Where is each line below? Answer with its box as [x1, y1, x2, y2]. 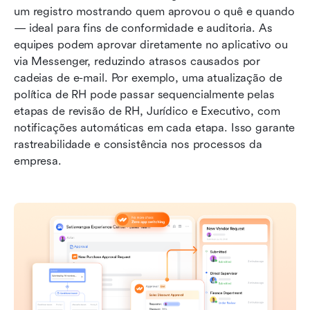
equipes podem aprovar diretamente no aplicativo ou [14, 37, 288, 51]
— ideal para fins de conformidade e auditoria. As [14, 21, 273, 35]
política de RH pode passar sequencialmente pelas [14, 87, 275, 101]
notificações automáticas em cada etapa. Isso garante [14, 120, 295, 134]
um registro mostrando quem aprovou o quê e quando [14, 4, 295, 18]
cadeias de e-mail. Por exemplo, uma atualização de [14, 71, 282, 84]
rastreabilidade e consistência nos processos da [14, 137, 262, 151]
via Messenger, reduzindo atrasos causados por [14, 54, 261, 68]
